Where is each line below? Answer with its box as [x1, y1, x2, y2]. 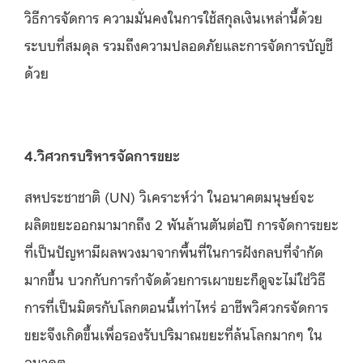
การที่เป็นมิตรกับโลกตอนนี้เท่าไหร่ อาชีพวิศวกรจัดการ [24, 296, 328, 316]
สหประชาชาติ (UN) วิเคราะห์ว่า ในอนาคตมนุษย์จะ [24, 186, 314, 206]
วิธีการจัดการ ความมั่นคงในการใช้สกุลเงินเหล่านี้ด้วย [24, 6, 322, 27]
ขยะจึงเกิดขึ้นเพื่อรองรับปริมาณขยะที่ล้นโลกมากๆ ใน [24, 323, 322, 344]
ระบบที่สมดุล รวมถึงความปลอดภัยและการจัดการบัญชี [24, 34, 333, 54]
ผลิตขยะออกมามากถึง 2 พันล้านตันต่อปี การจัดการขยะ [24, 213, 339, 233]
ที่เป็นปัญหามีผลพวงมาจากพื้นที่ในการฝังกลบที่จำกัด [24, 241, 323, 261]
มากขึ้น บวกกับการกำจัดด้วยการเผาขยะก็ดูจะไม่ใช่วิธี [24, 268, 326, 288]
